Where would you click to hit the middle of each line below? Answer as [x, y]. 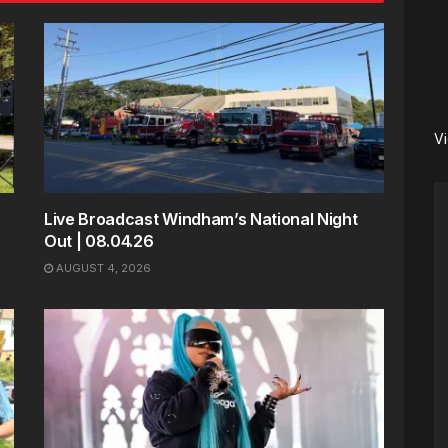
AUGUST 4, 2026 [102, 267]
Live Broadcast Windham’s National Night [201, 218]
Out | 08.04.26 [99, 240]
